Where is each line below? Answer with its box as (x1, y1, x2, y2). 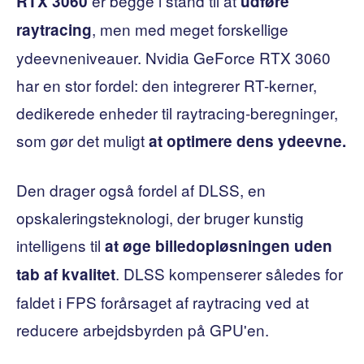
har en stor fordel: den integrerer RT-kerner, (16, 73, 317, 96)
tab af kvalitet (16, 262, 115, 285)
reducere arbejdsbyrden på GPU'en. (16, 318, 269, 340)
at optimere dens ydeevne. (149, 129, 346, 152)
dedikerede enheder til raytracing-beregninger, (16, 101, 338, 123)
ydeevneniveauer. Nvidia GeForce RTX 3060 (16, 45, 331, 68)
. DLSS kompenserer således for (115, 262, 343, 284)
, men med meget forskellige (92, 17, 288, 40)
